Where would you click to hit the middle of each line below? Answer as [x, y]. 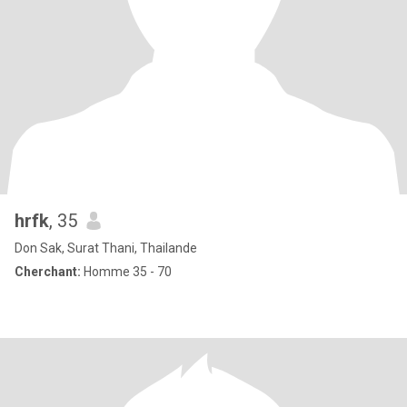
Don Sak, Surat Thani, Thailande [106, 248]
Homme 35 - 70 [126, 272]
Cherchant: [48, 272]
